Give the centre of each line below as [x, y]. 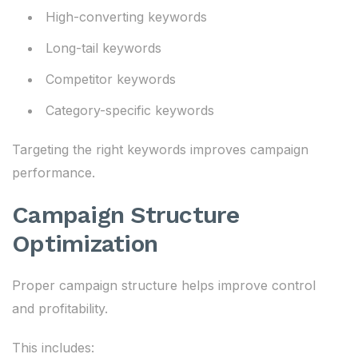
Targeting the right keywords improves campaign [160, 149]
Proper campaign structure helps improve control [164, 285]
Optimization [85, 243]
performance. [54, 173]
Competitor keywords [111, 79]
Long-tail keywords [103, 48]
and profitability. [60, 308]
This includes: [53, 348]
